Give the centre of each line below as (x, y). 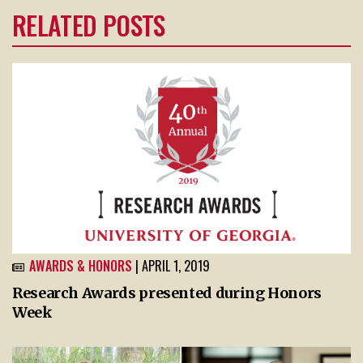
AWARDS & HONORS (81, 265)
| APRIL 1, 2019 (173, 265)
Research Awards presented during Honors (167, 293)
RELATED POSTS (89, 25)
